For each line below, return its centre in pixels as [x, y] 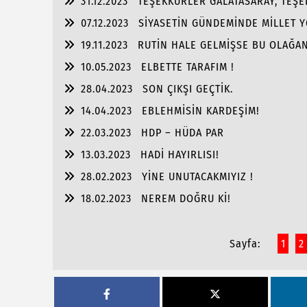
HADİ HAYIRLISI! [180, 155]
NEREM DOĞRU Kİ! [186, 198]
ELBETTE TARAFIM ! [188, 67]
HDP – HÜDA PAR [183, 133]
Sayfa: [245, 244]
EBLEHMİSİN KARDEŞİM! [201, 111]
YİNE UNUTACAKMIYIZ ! [198, 176]
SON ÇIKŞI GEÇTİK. [188, 89]
